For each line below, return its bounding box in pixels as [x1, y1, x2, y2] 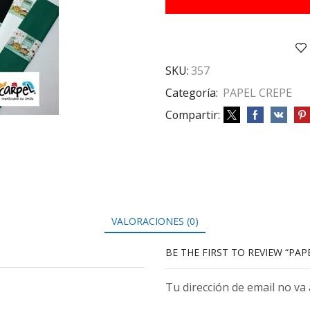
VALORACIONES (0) [111, 214, 199, 228]
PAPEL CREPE [223, 85, 292, 101]
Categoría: [165, 85, 221, 101]
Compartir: [165, 107, 220, 123]
